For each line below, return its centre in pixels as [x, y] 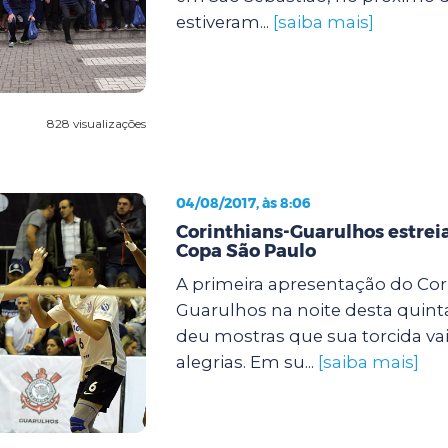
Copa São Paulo [245, 250]
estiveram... [224, 21]
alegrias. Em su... [246, 361]
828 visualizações [96, 123]
